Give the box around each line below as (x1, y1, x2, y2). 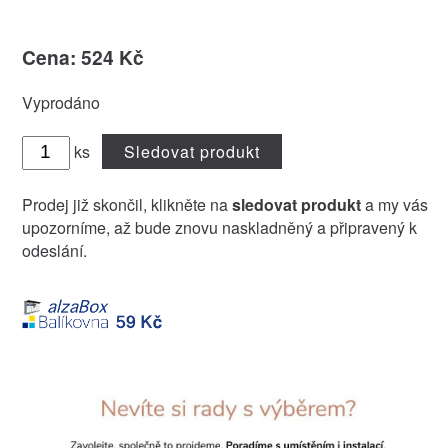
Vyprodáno (21, 91, 100, 114)
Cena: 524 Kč (21, 43, 144, 71)
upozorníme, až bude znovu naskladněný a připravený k (21, 216, 417, 239)
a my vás (360, 193, 428, 216)
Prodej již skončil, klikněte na (21, 193, 232, 216)
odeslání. (21, 239, 87, 262)
